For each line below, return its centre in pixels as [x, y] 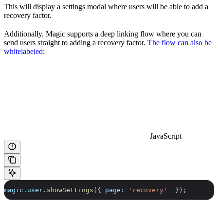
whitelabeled [23, 51]
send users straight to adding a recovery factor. [76, 42]
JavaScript [166, 136]
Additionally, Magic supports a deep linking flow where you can [103, 34]
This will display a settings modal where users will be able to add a [106, 6]
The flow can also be [180, 42]
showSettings [70, 190]
